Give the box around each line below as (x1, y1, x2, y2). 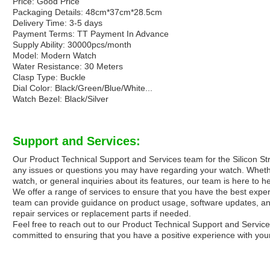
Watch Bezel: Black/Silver (13, 94, 108, 104)
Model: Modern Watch (13, 51, 96, 61)
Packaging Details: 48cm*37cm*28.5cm (13, 7, 162, 17)
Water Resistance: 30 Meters (13, 61, 123, 72)
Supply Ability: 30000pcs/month (13, 40, 131, 50)
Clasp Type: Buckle (13, 72, 86, 83)
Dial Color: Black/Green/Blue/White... (13, 83, 152, 93)
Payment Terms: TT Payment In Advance (13, 29, 169, 39)
